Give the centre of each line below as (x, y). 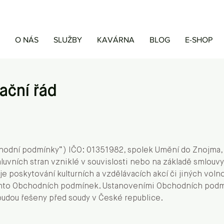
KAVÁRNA (115, 40)
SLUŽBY (67, 40)
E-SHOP (198, 40)
